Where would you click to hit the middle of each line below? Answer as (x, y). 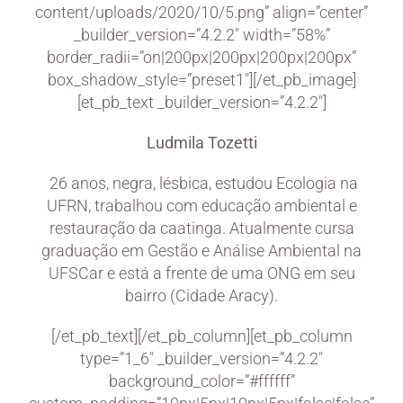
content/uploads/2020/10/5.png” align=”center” (201, 12)
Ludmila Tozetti (201, 142)
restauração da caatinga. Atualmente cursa (201, 228)
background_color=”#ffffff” (201, 381)
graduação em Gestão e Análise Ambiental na (201, 250)
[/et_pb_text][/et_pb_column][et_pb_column (201, 336)
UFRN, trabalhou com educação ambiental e (201, 205)
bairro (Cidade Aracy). (201, 295)
